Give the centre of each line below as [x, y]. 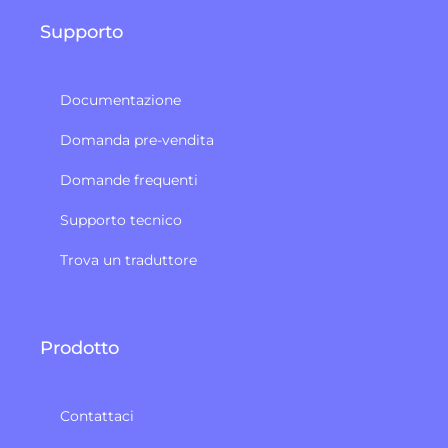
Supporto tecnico [121, 219]
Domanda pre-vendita [137, 139]
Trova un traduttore [128, 259]
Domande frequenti [129, 179]
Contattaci [97, 415]
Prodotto [79, 347]
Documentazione [120, 99]
